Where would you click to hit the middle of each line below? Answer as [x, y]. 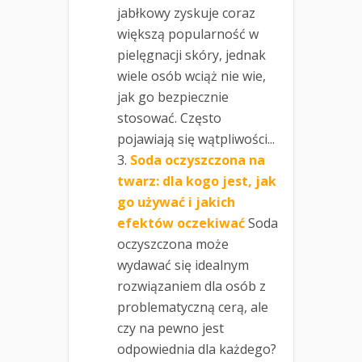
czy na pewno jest [170, 328]
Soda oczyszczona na [198, 160]
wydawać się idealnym [183, 265]
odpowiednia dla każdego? [197, 349]
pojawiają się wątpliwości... [196, 139]
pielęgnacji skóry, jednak [192, 55]
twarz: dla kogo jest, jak [197, 181]
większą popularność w [188, 34]
